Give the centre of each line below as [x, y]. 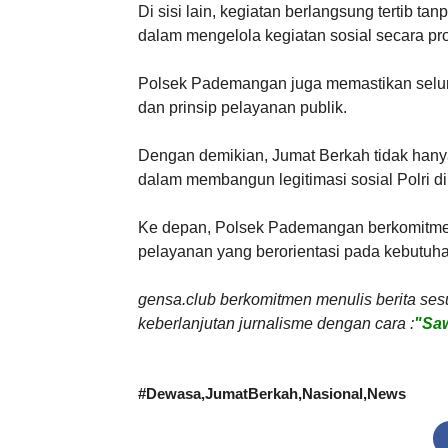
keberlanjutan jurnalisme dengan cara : [276, 323]
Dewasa [173, 393]
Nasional [332, 393]
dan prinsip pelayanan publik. [242, 107]
